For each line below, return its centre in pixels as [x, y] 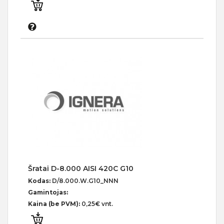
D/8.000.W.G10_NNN [85, 180]
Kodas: [40, 180]
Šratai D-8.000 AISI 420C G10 [81, 168]
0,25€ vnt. [97, 203]
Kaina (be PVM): [55, 203]
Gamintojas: [48, 192]
